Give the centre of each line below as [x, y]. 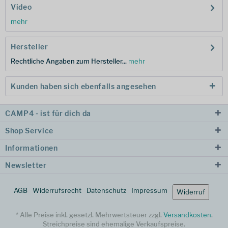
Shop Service [29, 131]
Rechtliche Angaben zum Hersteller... [69, 61]
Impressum [149, 190]
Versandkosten [187, 215]
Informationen [32, 148]
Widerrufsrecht [57, 190]
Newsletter [26, 165]
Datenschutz [106, 190]
